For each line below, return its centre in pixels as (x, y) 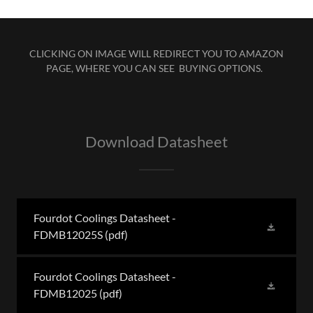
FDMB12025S (68, 235)
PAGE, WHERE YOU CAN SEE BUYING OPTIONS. (156, 68)
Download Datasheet (156, 142)
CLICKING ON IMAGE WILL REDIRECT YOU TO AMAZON (156, 54)
